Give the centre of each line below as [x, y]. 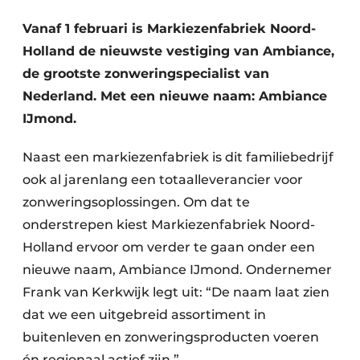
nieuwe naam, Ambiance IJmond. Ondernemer [177, 270]
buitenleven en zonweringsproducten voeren [171, 337]
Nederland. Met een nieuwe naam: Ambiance [175, 96]
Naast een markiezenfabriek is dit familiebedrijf [178, 157]
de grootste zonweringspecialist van [146, 74]
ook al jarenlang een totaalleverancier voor [163, 180]
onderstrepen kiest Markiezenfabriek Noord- [169, 225]
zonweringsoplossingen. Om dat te [136, 202]
